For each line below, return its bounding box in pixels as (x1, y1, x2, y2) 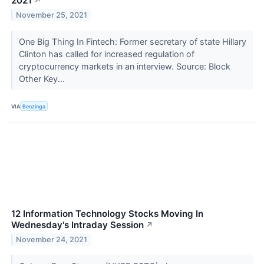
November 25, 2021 (16, 10, 88, 19)
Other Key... (18, 74, 67, 84)
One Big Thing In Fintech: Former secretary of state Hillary (18, 37, 246, 47)
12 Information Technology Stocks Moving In (11, 208, 203, 220)
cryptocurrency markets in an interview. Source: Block (18, 61, 230, 72)
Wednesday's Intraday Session (11, 219, 144, 231)
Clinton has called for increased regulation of (18, 49, 194, 60)
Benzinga (22, 103, 46, 110)
